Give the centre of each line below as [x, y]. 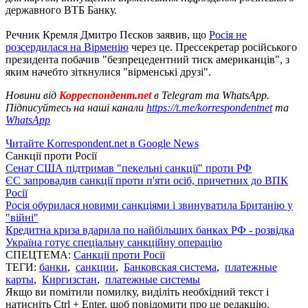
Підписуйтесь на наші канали [76, 107]
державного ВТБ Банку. [61, 10]
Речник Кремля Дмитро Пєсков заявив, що [107, 34]
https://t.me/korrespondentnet [209, 107]
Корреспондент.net [105, 95]
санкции [96, 267]
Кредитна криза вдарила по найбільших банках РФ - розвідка [150, 230]
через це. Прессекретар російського [213, 47]
